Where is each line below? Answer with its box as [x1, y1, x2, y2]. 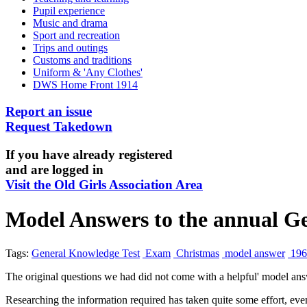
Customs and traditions [33, 54, 132, 66]
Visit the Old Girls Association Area [5, 177, 203, 192]
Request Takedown [5, 119, 112, 134]
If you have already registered [5, 147, 173, 162]
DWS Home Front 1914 [33, 79, 138, 91]
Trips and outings [33, 42, 108, 54]
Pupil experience [33, 5, 105, 17]
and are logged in [5, 162, 103, 177]
